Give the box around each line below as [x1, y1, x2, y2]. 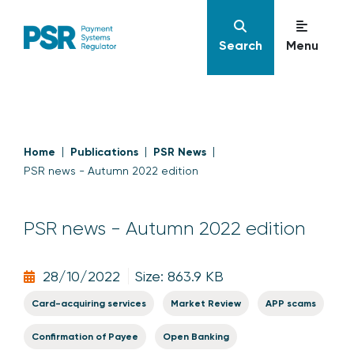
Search [218, 38, 262, 53]
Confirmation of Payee [32, 331, 138, 342]
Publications [70, 145, 138, 159]
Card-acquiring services [32, 298, 146, 309]
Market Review [171, 298, 241, 309]
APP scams [265, 298, 316, 309]
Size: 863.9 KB [135, 268, 224, 284]
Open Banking [163, 331, 229, 342]
